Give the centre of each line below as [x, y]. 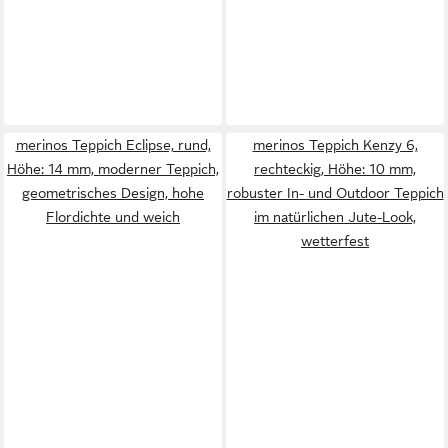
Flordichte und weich [113, 217]
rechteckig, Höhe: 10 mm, [335, 169]
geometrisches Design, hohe [113, 193]
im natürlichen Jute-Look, [335, 217]
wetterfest [335, 241]
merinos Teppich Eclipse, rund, [113, 145]
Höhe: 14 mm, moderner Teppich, [113, 169]
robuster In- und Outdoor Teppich [335, 193]
